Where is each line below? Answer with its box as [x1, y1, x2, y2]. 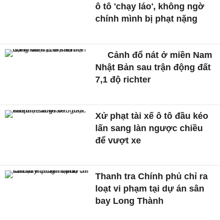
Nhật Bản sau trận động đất [95, 62, 211, 72]
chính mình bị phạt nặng [95, 14, 198, 24]
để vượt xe [95, 135, 141, 145]
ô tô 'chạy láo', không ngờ [95, 1, 205, 12]
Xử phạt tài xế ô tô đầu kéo [95, 110, 209, 121]
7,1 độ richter [95, 74, 151, 84]
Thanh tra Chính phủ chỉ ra [95, 171, 208, 182]
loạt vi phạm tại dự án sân [95, 184, 205, 194]
